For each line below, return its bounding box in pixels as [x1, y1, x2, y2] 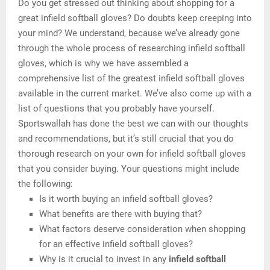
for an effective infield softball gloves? [39, 239, 193, 250]
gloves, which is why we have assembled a [18, 58, 189, 69]
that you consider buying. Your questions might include [18, 163, 239, 175]
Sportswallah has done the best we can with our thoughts [18, 118, 248, 130]
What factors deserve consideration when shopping [39, 224, 245, 235]
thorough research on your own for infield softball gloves [18, 148, 246, 160]
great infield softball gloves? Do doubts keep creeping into [18, 13, 252, 24]
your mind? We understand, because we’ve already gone [18, 28, 240, 39]
